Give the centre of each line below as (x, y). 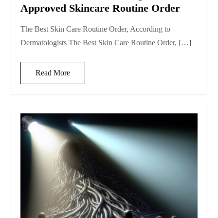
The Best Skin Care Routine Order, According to (96, 29)
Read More (53, 73)
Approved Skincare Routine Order (100, 8)
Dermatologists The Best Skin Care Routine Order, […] (106, 43)
